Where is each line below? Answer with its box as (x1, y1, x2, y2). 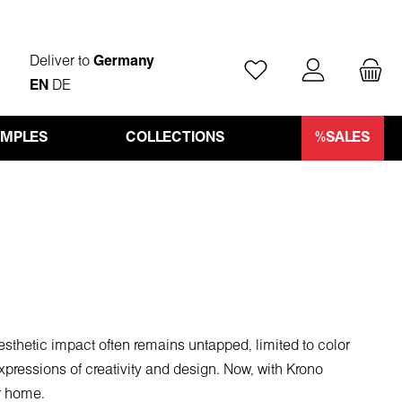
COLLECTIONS (126, 131, 226, 144)
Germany (93, 55, 155, 68)
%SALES (314, 131, 371, 144)
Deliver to (30, 55, 94, 68)
